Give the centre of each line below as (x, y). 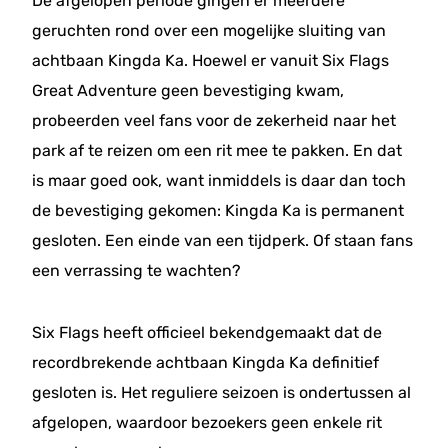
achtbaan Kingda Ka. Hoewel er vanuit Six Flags (210, 60)
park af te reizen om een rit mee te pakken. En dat (217, 150)
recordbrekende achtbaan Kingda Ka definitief (205, 362)
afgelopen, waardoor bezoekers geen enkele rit (207, 422)
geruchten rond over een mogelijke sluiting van (209, 30)
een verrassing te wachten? (136, 270)
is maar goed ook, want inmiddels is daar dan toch (219, 180)
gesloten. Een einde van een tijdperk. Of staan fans (222, 240)
